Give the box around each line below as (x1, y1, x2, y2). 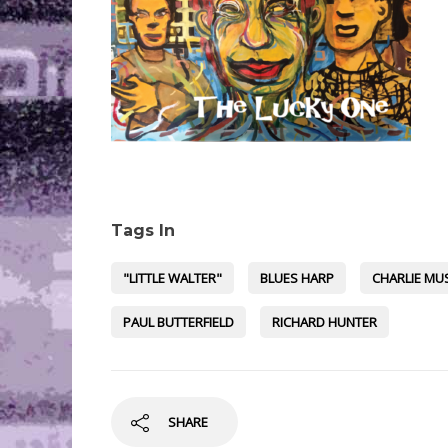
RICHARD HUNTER (272, 313, 377, 331)
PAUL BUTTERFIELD (123, 313, 234, 331)
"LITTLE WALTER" (123, 269, 222, 287)
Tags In (111, 221, 175, 240)
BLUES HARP (260, 269, 334, 287)
